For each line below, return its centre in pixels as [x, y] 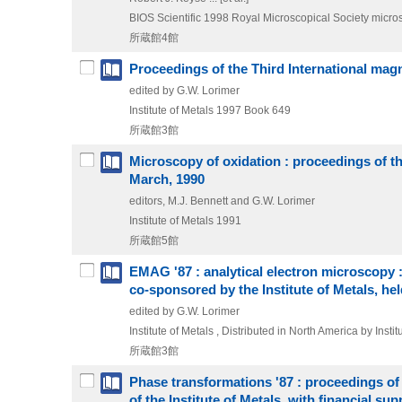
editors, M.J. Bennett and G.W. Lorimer [222, 201]
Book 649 [267, 111]
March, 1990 [167, 180]
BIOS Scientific [165, 18]
